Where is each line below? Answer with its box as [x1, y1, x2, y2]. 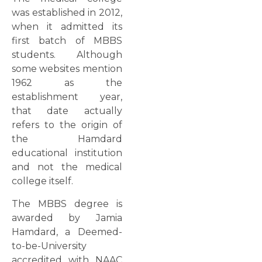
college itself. [12, 175, 73, 187]
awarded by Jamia [12, 212, 122, 223]
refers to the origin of [12, 119, 122, 131]
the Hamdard [12, 133, 122, 145]
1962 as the [12, 77, 122, 89]
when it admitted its [12, 21, 122, 33]
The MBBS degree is [12, 198, 122, 209]
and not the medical [12, 161, 122, 173]
